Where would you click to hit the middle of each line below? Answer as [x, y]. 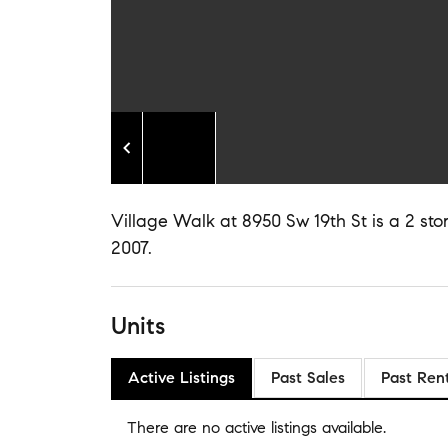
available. [351, 427]
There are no [176, 427]
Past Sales [308, 377]
